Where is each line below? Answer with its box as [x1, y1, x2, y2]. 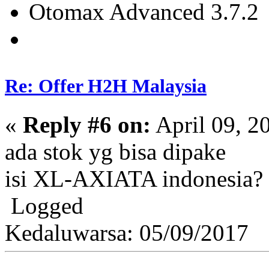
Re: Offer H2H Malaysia [5, 75, 207, 97]
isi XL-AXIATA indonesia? [5, 165, 263, 192]
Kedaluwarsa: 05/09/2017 [5, 219, 249, 246]
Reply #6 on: [23, 111, 151, 138]
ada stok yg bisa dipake [5, 138, 226, 165]
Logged [5, 192, 83, 219]
